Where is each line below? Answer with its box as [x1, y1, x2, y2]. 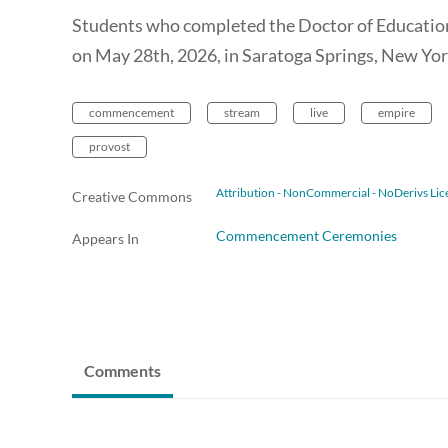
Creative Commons [72, 188, 192, 206]
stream [224, 105, 260, 121]
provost [89, 139, 130, 155]
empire [378, 105, 415, 121]
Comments [84, 361, 161, 381]
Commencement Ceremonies [216, 227, 397, 245]
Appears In [72, 230, 139, 248]
